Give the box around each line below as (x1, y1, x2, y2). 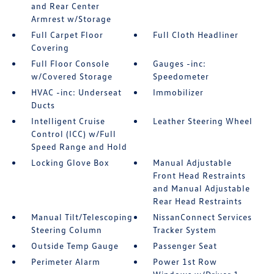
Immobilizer (153, 87, 204, 98)
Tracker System (153, 224, 217, 235)
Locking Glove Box (31, 157, 109, 168)
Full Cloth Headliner (153, 29, 239, 40)
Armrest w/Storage (31, 13, 111, 24)
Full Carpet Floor (31, 29, 103, 40)
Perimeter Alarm (31, 256, 100, 267)
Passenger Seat (153, 240, 218, 251)
